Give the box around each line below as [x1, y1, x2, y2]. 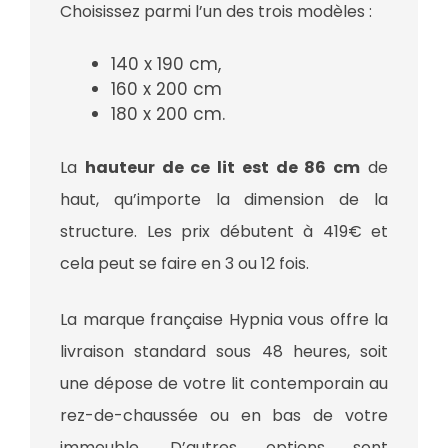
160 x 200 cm [111, 76, 222, 101]
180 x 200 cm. [111, 101, 225, 126]
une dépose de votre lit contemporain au [60, 372, 388, 396]
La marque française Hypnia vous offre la [60, 308, 388, 332]
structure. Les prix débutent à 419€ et [60, 220, 388, 244]
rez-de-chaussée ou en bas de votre [60, 404, 388, 428]
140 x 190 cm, [111, 51, 221, 76]
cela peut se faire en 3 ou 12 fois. [60, 252, 313, 276]
